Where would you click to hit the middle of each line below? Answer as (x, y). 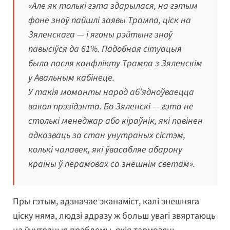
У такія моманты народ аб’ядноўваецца (111, 92)
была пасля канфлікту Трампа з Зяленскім (115, 64)
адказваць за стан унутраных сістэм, (107, 136)
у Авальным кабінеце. (71, 78)
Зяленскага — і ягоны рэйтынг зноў (100, 35)
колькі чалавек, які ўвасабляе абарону (105, 150)
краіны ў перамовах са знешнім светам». (112, 164)
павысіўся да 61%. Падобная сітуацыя (105, 49)
